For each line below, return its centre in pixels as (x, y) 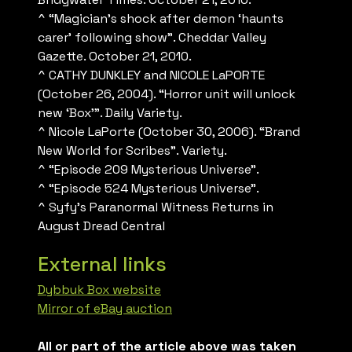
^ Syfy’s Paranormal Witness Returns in (156, 207)
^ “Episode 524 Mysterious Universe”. (148, 189)
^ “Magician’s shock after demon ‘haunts (161, 19)
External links (102, 264)
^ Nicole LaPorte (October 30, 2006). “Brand (169, 132)
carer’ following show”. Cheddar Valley (152, 38)
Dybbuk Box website (99, 290)
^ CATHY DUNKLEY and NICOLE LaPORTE (151, 75)
